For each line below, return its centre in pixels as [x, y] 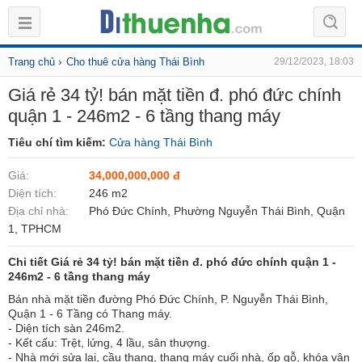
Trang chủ [32, 62]
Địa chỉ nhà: [38, 211]
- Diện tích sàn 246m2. [66, 328]
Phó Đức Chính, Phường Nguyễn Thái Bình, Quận [217, 211]
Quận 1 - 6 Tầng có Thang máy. [90, 314]
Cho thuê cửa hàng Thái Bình [135, 62]
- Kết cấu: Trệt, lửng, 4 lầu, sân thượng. [109, 343]
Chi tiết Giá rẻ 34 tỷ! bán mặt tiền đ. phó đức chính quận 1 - [172, 262]
